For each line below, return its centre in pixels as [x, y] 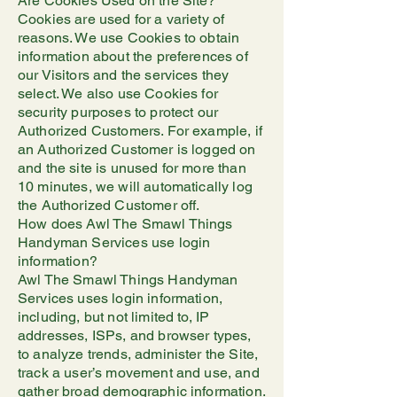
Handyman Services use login [114, 242]
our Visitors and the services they [124, 75]
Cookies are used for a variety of [121, 19]
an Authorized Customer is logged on [137, 149]
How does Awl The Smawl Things [125, 224]
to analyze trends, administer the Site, [138, 354]
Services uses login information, [121, 298]
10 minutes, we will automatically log [135, 187]
